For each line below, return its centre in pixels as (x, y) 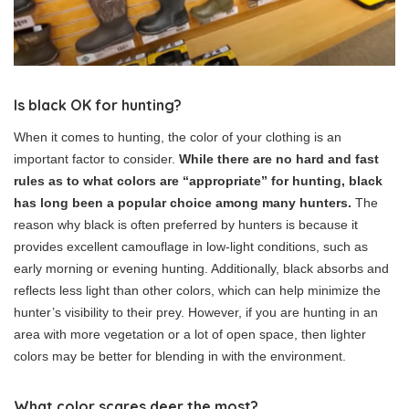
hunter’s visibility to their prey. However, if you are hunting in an (196, 313)
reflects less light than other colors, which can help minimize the (197, 291)
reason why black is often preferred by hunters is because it (186, 225)
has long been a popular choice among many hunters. (184, 203)
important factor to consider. (96, 159)
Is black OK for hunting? (98, 105)
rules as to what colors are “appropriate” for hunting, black (198, 181)
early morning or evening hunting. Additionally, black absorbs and (201, 269)
